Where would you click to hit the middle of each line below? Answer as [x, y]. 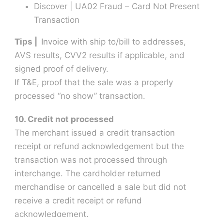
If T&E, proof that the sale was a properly [93, 82]
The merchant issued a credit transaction [94, 132]
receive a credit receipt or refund [78, 200]
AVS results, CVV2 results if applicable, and [99, 55]
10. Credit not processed [64, 119]
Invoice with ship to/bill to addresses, [113, 41]
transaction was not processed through [91, 160]
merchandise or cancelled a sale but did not [100, 187]
